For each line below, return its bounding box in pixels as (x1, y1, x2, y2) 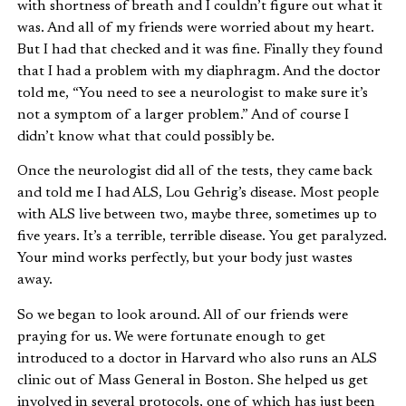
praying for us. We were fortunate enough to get (17, 329, 325, 344)
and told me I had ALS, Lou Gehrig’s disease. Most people (17, 186, 379, 201)
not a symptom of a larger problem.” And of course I (17, 107, 349, 122)
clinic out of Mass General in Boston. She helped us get (17, 372, 368, 388)
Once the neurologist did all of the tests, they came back (17, 164, 372, 179)
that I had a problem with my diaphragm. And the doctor (17, 63, 381, 79)
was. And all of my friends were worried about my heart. (17, 20, 374, 35)
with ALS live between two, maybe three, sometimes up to (17, 208, 377, 223)
